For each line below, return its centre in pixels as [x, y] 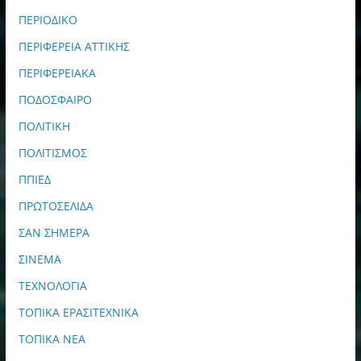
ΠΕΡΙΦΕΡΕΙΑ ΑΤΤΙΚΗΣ [74, 46]
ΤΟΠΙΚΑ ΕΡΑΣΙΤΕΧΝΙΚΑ [78, 312]
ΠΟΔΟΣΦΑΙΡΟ [55, 99]
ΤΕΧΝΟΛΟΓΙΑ [52, 285]
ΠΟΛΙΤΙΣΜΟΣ [52, 152]
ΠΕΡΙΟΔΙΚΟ [48, 19]
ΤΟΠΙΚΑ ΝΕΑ [52, 338]
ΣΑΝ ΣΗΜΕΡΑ [54, 232]
